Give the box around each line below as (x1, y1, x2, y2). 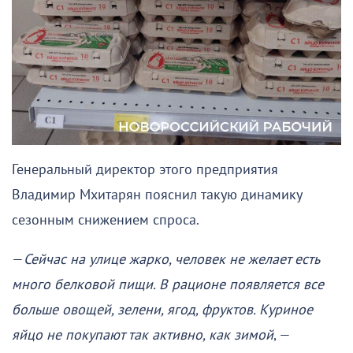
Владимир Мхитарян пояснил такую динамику (12, 187, 302, 204)
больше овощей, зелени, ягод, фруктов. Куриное (12, 302, 313, 319)
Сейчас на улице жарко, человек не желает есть (24, 251, 319, 269)
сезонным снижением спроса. (12, 212, 199, 229)
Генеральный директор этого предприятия (12, 162, 278, 179)
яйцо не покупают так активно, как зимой (12, 327, 273, 344)
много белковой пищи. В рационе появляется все (12, 277, 324, 294)
